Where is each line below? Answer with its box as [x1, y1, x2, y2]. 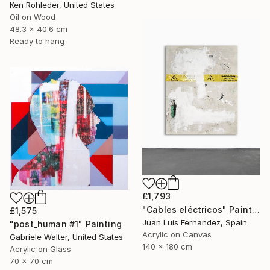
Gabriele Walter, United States [10, 231, 123, 242]
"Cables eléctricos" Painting [252, 204, 260, 215]
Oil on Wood [10, 12, 55, 22]
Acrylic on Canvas [142, 230, 212, 240]
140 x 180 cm [142, 242, 192, 252]
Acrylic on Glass [10, 243, 71, 254]
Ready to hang [10, 36, 64, 46]
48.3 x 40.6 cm [10, 24, 67, 34]
